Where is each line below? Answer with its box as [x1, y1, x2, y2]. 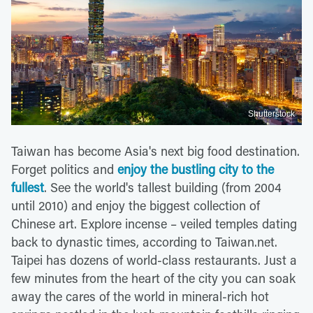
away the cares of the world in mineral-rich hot [11, 287, 269, 305]
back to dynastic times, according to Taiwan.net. [11, 233, 277, 250]
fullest [11, 178, 44, 196]
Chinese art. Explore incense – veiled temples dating [11, 214, 297, 232]
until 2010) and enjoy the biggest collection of [11, 196, 260, 214]
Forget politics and [11, 160, 117, 177]
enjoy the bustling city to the [117, 160, 274, 177]
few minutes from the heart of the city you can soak [11, 269, 296, 286]
